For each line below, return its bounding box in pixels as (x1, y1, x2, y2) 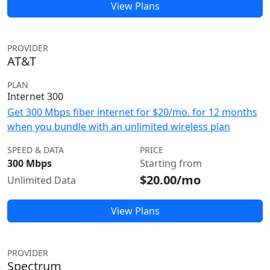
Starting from (140, 157, 202, 170)
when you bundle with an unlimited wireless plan (7, 120, 230, 133)
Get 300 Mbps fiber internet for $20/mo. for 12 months (7, 105, 257, 119)
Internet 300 (7, 90, 63, 103)
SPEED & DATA (7, 144, 64, 155)
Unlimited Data (7, 174, 76, 187)
